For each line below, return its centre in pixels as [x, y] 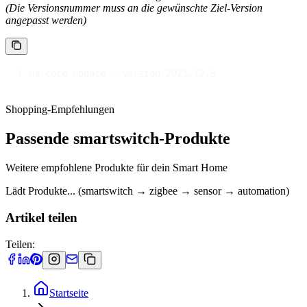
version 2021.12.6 [169, 74]
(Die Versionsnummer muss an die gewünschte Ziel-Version [134, 8]
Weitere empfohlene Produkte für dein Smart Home [116, 168]
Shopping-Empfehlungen [60, 110]
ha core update [70, 74]
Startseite [69, 293]
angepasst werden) [46, 21]
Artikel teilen [41, 217]
